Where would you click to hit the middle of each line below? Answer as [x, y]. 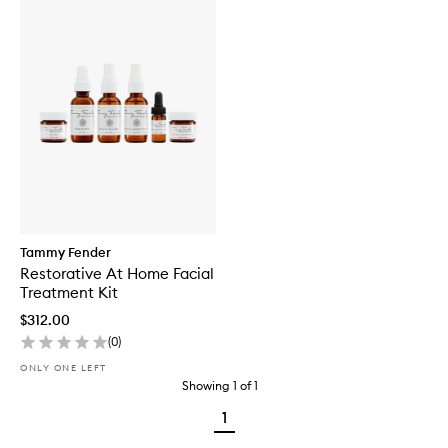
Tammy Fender [65, 251]
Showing [206, 385]
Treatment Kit [69, 292]
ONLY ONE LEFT [63, 367]
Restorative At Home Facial [117, 273]
